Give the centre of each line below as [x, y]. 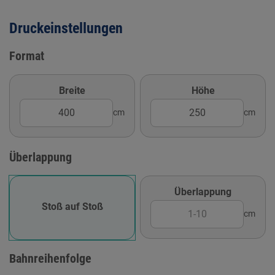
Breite [72, 90]
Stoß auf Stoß [72, 207]
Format [27, 56]
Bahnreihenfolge [50, 258]
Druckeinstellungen [66, 28]
